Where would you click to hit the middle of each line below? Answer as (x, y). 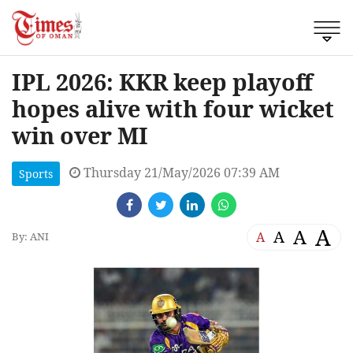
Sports (36, 173)
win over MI (80, 135)
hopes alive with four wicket (173, 108)
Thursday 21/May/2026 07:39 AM (180, 172)
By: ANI (30, 237)
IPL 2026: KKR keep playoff (162, 81)
